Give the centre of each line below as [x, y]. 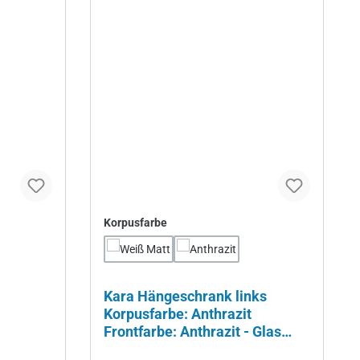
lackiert [129, 350]
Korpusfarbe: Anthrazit [178, 314]
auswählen [195, 222]
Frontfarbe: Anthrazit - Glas [192, 332]
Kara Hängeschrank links [185, 297]
